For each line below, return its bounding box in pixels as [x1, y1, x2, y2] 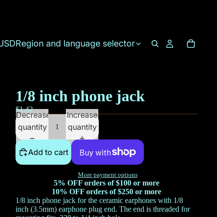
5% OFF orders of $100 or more [54, 179, 159, 187]
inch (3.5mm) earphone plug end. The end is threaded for [15, 205, 190, 214]
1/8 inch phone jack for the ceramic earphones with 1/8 [15, 196, 183, 205]
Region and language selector [15, 38, 135, 48]
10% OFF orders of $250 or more [52, 187, 161, 196]
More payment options [77, 171, 138, 179]
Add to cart [28, 147, 68, 157]
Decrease [16, 109, 50, 120]
